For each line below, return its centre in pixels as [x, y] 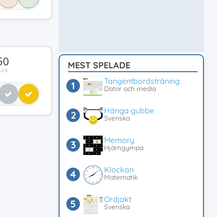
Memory [119, 140]
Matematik [121, 177]
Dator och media [130, 89]
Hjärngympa [124, 148]
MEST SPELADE [99, 65]
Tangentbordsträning [142, 81]
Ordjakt [118, 199]
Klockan [119, 170]
